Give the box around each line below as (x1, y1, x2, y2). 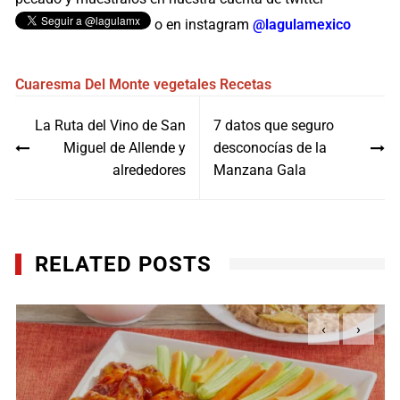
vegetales (154, 76, 217, 94)
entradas (14, 152, 100, 178)
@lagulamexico (253, 16, 352, 34)
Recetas (220, 76, 272, 94)
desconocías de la (212, 139, 327, 157)
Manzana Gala (212, 162, 306, 179)
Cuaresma (15, 76, 82, 94)
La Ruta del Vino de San (34, 117, 186, 135)
